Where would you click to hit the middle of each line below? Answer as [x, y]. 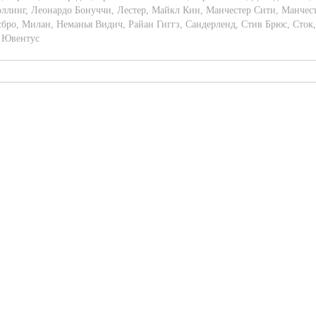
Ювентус [20, 39]
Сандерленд [211, 25]
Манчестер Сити [241, 11]
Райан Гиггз [154, 25]
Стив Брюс [264, 25]
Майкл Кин [176, 11]
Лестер [132, 11]
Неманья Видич [90, 25]
